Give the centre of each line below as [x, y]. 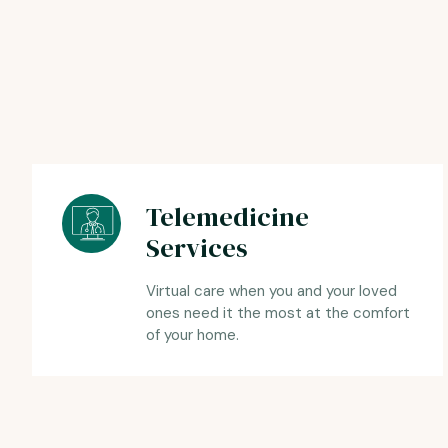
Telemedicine [227, 217]
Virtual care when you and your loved [271, 291]
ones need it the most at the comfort [277, 313]
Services [196, 248]
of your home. [192, 335]
